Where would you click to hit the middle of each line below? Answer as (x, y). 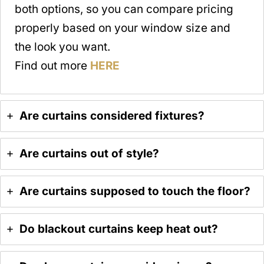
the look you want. (62, 47)
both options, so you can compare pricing (124, 9)
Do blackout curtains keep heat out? (119, 229)
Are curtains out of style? (89, 154)
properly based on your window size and (123, 28)
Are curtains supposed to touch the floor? (135, 192)
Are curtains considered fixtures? (112, 116)
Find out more (52, 66)
